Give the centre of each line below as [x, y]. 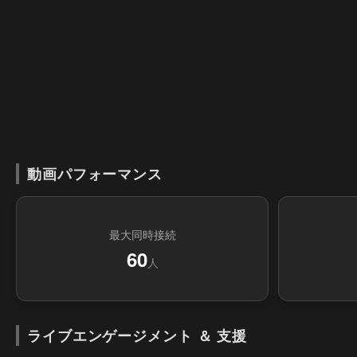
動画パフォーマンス [95, 173]
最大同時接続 [142, 234]
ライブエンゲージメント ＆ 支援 [137, 335]
